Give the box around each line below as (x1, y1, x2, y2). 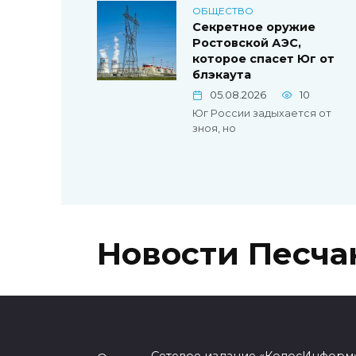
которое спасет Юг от (192, 52, 335, 67)
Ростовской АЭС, (192, 36, 301, 51)
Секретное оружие (192, 20, 315, 35)
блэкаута (192, 68, 251, 83)
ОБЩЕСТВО (192, 4, 253, 17)
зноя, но (192, 122, 236, 135)
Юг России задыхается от (192, 107, 331, 120)
